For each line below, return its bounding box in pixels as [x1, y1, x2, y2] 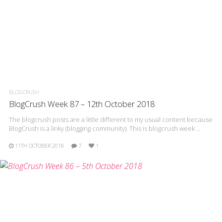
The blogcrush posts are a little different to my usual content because [9, 114, 213, 124]
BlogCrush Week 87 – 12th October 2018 [9, 98, 155, 110]
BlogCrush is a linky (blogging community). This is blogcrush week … [9, 123, 201, 133]
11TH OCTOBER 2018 [15, 141, 64, 149]
